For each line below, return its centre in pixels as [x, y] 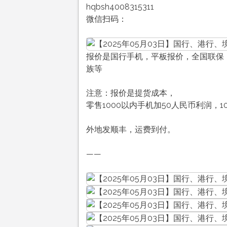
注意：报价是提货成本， [130, 93]
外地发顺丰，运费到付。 [130, 129]
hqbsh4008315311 [120, 7]
